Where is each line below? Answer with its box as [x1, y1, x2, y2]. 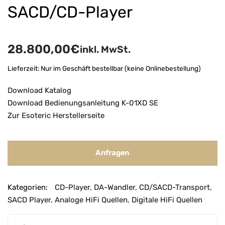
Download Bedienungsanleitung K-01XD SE [8, 98, 158, 107]
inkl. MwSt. [80, 43, 131, 55]
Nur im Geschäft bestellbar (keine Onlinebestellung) [41, 64, 201, 72]
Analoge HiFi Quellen [55, 195, 128, 204]
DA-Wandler [94, 182, 135, 192]
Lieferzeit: [8, 64, 41, 72]
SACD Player [8, 195, 51, 204]
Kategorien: [8, 182, 48, 192]
